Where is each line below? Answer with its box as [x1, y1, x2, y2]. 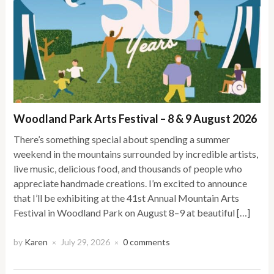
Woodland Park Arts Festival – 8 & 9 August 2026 [13, 111, 257, 125]
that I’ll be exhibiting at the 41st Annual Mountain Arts [13, 191, 240, 204]
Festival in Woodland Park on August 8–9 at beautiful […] [13, 206, 251, 218]
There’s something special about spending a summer [13, 133, 231, 145]
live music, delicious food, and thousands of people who [13, 162, 243, 174]
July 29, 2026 [61, 236, 111, 247]
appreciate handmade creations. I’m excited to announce [13, 177, 248, 189]
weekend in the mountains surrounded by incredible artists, [13, 147, 259, 160]
